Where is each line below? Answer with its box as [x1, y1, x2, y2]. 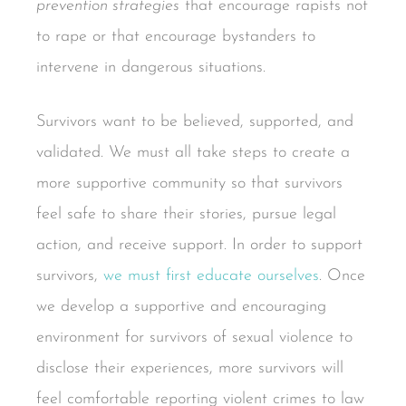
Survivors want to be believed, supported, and [36, 112, 353, 130]
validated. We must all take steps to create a [36, 143, 350, 161]
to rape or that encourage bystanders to [36, 28, 315, 46]
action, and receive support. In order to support [36, 236, 362, 254]
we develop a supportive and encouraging [36, 297, 326, 315]
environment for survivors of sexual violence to [36, 328, 353, 346]
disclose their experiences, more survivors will [36, 359, 343, 377]
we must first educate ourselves [103, 266, 319, 285]
